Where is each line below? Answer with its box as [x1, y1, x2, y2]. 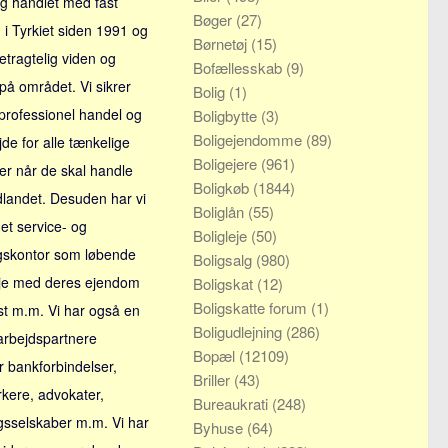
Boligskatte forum [193, 297, 311, 318]
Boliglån [193, 201, 248, 222]
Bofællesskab [193, 57, 286, 78]
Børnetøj [193, 33, 251, 54]
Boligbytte [193, 105, 261, 126]
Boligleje [193, 225, 251, 246]
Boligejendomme [193, 129, 306, 150]
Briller [193, 369, 234, 390]
